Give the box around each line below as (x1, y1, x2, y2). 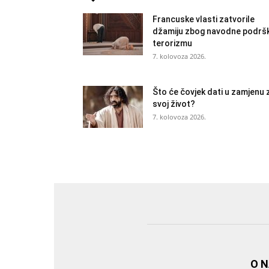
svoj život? (153, 99, 195, 109)
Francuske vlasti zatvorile (153, 14, 255, 25)
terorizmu (153, 38, 192, 49)
